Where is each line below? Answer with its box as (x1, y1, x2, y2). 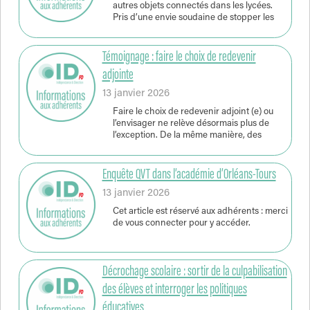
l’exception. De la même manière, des (112, 131, 262, 141)
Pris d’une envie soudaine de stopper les (112, 13, 274, 24)
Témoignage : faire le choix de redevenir (102, 49, 256, 65)
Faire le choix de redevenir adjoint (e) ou (112, 107, 273, 118)
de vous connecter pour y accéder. (112, 219, 250, 229)
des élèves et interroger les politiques (102, 282, 247, 298)
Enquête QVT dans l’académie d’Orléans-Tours (102, 167, 276, 183)
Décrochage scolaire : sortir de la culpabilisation (102, 264, 287, 280)
